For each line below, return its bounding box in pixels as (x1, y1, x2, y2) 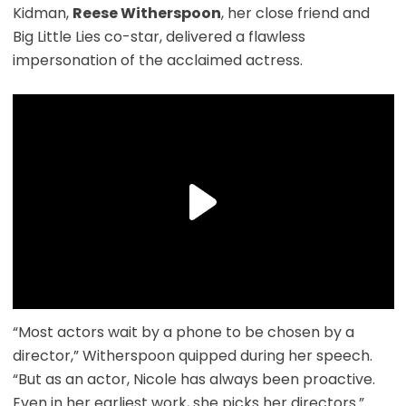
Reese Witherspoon (72, 3, 221, 24)
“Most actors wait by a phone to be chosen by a (12, 322, 354, 343)
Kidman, (12, 3, 72, 24)
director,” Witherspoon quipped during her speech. (12, 345, 372, 367)
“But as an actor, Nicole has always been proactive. (12, 369, 375, 391)
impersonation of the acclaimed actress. (12, 50, 303, 72)
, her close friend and (220, 3, 370, 24)
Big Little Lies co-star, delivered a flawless (12, 26, 305, 48)
